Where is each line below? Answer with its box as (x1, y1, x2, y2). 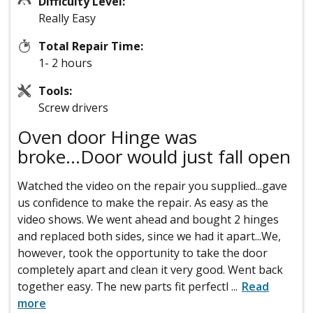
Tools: (38, 83, 72, 99)
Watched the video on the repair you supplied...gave (17, 178, 287, 194)
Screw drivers (38, 100, 108, 116)
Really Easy (38, 10, 96, 27)
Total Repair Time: (38, 38, 143, 54)
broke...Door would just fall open (17, 144, 291, 170)
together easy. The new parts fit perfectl (17, 279, 231, 295)
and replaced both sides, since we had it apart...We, (17, 228, 281, 245)
